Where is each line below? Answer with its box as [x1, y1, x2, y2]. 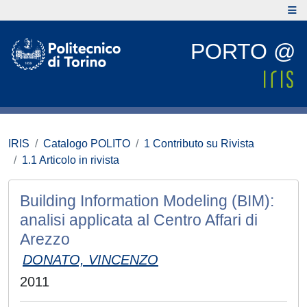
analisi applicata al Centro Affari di [20, 211, 258, 229]
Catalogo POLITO [43, 138, 130, 149]
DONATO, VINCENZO [23, 252, 158, 267]
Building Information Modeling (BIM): [20, 192, 274, 210]
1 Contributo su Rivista [144, 138, 254, 149]
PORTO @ [191, 39, 295, 64]
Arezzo [20, 230, 70, 248]
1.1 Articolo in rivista [22, 154, 119, 166]
